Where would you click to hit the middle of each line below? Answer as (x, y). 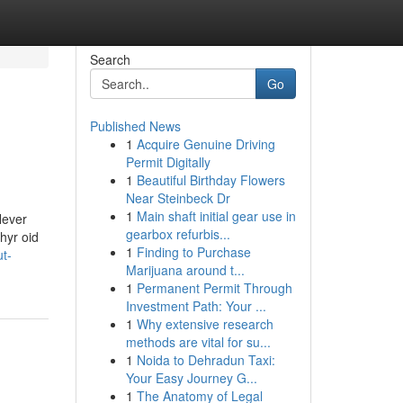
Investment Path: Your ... (196, 306)
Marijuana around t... (185, 270)
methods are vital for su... (198, 342)
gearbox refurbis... (178, 234)
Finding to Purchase (193, 252)
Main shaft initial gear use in (216, 216)
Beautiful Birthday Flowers (210, 180)
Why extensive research (205, 324)
